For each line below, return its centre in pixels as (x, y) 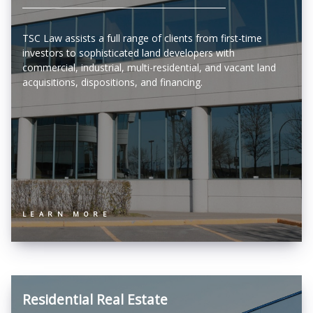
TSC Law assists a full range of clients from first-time (142, 38)
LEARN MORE (67, 214)
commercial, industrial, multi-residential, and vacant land (149, 67)
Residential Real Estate (95, 299)
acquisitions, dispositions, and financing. (114, 82)
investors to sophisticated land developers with (129, 53)
